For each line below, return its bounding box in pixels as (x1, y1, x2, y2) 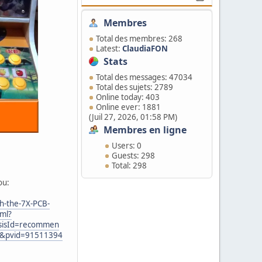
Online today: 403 (96, 92, 160, 102)
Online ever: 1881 (96, 102, 161, 112)
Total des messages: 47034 (96, 72, 192, 82)
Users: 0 (111, 140, 142, 151)
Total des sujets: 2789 (96, 82, 173, 92)
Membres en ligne (104, 123, 187, 136)
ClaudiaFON (122, 43, 168, 54)
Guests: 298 (111, 150, 155, 161)
